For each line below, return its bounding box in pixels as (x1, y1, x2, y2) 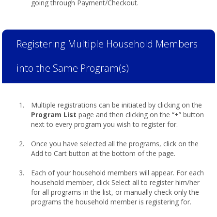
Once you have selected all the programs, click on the (31, 139, 199, 148)
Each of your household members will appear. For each (31, 168, 204, 177)
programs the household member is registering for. (31, 197, 191, 206)
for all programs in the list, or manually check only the (31, 187, 199, 197)
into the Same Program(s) (16, 62, 129, 75)
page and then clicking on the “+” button (77, 110, 204, 119)
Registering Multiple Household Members (16, 37, 198, 50)
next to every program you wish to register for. (31, 120, 178, 129)
